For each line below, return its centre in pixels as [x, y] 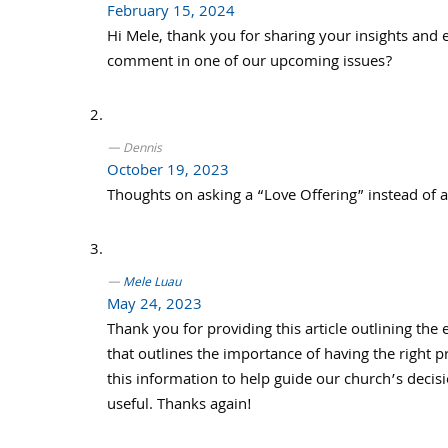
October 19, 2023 [168, 172]
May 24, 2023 [154, 306]
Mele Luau [152, 283]
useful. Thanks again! [179, 406]
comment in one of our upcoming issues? [249, 63]
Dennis [142, 149]
